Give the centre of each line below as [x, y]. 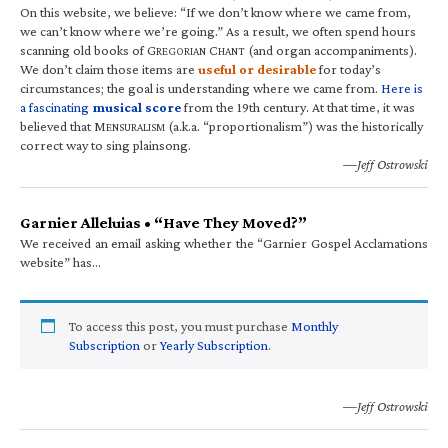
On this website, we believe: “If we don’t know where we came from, [215, 11]
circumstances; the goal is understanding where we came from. [200, 87]
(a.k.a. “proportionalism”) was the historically [294, 125]
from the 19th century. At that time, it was [298, 106]
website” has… [60, 261]
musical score [136, 106]
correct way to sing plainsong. [105, 144]
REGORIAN [181, 50]
